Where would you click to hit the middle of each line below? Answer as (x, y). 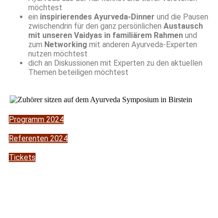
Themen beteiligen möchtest (78, 73)
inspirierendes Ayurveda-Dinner (97, 17)
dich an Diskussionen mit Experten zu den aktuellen (115, 63)
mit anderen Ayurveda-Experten (142, 45)
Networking (66, 45)
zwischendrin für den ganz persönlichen (96, 26)
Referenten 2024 (38, 139)
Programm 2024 (36, 120)
